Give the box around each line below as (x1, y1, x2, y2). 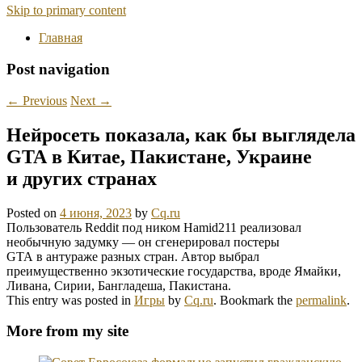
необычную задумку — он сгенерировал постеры (6, 234, 280, 249)
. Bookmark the (213, 293, 296, 307)
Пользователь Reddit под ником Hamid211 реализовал (6, 220, 301, 234)
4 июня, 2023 (60, 205, 132, 220)
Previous (19, 93, 67, 107)
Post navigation (6, 61, 110, 78)
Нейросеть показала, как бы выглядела (6, 124, 356, 145)
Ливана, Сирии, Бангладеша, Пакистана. (6, 278, 231, 293)
